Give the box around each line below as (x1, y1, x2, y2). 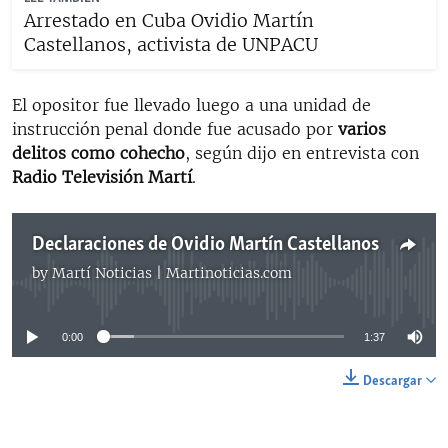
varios (338, 118, 386, 139)
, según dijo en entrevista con (185, 142, 419, 163)
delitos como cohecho (12, 142, 185, 163)
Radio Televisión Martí (12, 166, 192, 187)
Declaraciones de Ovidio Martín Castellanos (32, 231, 379, 258)
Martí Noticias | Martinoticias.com (52, 263, 292, 282)
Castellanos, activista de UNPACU (24, 32, 318, 56)
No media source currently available (89, 273, 375, 294)
